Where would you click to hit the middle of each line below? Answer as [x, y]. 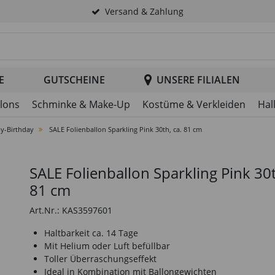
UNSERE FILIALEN [198, 80]
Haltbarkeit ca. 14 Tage [91, 233]
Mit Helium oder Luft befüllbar [107, 246]
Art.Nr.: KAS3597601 [71, 210]
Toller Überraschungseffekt [100, 259]
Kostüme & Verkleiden [194, 104]
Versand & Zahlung [144, 11]
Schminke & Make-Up [81, 104]
